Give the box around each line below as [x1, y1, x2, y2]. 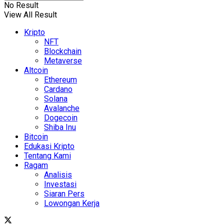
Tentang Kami [24, 151, 71, 161]
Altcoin [24, 65, 48, 75]
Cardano [44, 84, 72, 94]
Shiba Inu [44, 122, 76, 132]
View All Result [4, 10, 57, 20]
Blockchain [44, 46, 81, 56]
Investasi [44, 179, 76, 189]
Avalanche [44, 103, 79, 113]
